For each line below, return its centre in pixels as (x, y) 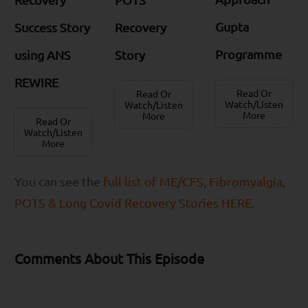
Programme (248, 54)
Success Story (52, 27)
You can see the (59, 181)
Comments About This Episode (109, 258)
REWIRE (36, 82)
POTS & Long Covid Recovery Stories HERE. (134, 202)
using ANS (43, 54)
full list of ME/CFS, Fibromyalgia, (194, 181)
